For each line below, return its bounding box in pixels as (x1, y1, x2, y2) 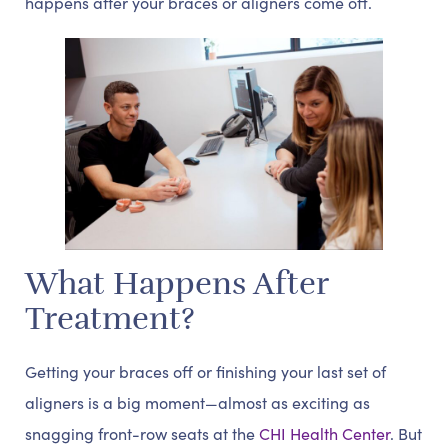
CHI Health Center (259, 422, 390, 445)
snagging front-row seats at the (25, 422, 259, 445)
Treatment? (25, 299, 195, 339)
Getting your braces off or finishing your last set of (25, 360, 386, 383)
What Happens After (25, 264, 328, 304)
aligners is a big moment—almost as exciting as (25, 391, 370, 414)
